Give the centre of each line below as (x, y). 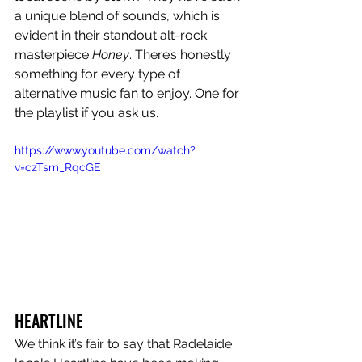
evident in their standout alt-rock (112, 36)
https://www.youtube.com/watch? (105, 151)
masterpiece (53, 55)
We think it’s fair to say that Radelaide (125, 343)
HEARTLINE (49, 320)
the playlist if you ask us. (88, 113)
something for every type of (99, 74)
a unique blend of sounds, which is (119, 16)
